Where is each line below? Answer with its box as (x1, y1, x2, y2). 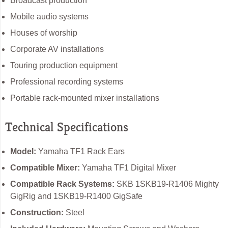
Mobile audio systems (10, 12, 89, 21)
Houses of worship (10, 28, 77, 38)
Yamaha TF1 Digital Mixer (80, 163, 176, 172)
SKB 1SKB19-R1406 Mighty (115, 179, 219, 188)
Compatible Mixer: (10, 163, 80, 172)
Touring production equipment (10, 61, 118, 70)
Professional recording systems (10, 77, 123, 87)
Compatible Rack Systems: (10, 179, 115, 188)
